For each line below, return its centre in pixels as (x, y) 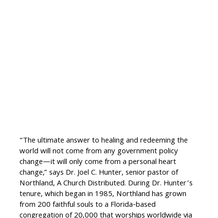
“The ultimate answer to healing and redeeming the (104, 141)
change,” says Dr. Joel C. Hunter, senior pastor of (99, 173)
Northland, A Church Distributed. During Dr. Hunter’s (106, 184)
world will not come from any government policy (99, 152)
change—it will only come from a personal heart (98, 163)
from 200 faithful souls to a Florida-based (88, 206)
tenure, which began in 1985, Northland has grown (103, 195)
